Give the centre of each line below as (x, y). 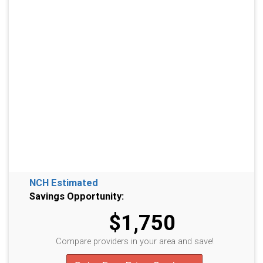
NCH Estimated (64, 183)
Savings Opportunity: (77, 196)
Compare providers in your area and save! (134, 241)
